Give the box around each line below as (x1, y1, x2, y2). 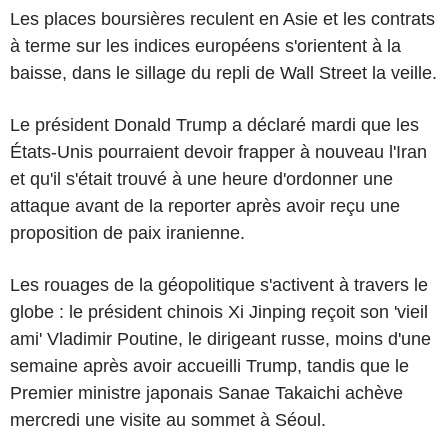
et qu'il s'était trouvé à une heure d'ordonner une (10, 168, 393, 189)
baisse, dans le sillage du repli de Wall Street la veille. (10, 62, 437, 83)
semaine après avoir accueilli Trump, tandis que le (10, 355, 409, 376)
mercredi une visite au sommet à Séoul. (10, 409, 331, 430)
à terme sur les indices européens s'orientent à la (10, 35, 401, 56)
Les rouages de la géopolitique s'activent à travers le (10, 274, 428, 295)
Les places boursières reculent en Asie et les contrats (10, 8, 435, 29)
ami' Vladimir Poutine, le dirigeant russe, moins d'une (10, 328, 431, 349)
